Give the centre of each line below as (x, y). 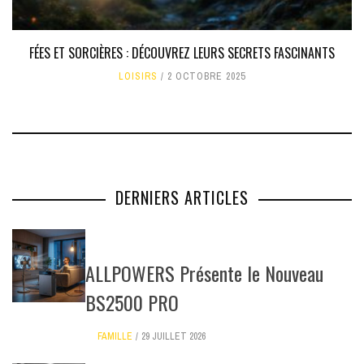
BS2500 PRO (132, 302)
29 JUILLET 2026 (173, 336)
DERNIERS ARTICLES (182, 197)
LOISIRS (138, 76)
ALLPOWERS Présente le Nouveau (204, 273)
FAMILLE (115, 336)
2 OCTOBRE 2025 (206, 76)
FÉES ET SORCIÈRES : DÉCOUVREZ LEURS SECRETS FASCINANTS (182, 52)
